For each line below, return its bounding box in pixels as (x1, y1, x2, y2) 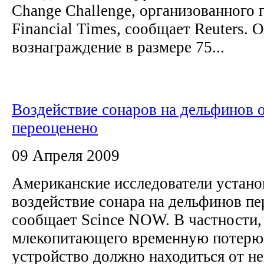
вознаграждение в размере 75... (12, 38, 225, 56)
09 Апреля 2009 (12, 146, 120, 164)
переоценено (12, 118, 98, 137)
